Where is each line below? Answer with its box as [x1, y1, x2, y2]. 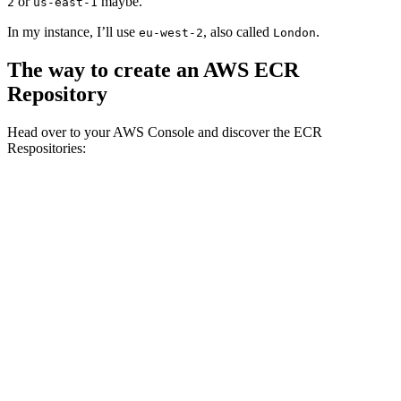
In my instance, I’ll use [7, 24, 139, 40]
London [273, 26, 316, 40]
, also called [203, 24, 273, 40]
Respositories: [7, 140, 86, 156]
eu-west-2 [139, 26, 203, 40]
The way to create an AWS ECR [7, 57, 299, 81]
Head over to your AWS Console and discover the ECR [7, 124, 322, 140]
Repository [7, 81, 107, 106]
